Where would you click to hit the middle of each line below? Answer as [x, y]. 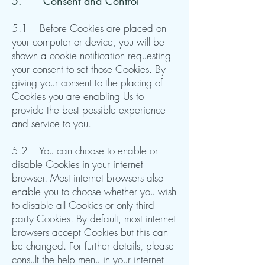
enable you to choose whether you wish [94, 191]
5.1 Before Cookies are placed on [89, 28]
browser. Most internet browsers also [88, 178]
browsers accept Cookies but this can [90, 232]
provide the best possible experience [89, 110]
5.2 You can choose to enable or [85, 151]
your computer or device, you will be [88, 42]
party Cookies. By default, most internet [94, 219]
